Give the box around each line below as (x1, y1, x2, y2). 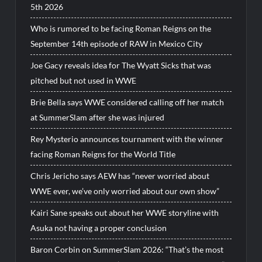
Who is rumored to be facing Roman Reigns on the (30, 23, 212, 33)
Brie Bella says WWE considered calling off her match (30, 96, 225, 107)
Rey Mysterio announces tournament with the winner (30, 133, 224, 144)
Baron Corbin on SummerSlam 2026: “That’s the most (30, 244, 224, 254)
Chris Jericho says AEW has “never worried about (30, 170, 210, 181)
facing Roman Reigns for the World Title (30, 149, 176, 159)
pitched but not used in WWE (30, 75, 137, 85)
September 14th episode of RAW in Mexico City (30, 38, 203, 49)
